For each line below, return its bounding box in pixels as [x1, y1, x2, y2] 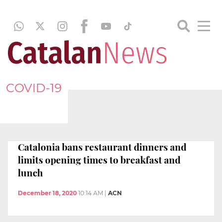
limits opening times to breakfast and [18, 153, 180, 166]
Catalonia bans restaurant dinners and [18, 140, 186, 153]
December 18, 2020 [18, 189, 77, 197]
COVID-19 [6, 80, 62, 95]
